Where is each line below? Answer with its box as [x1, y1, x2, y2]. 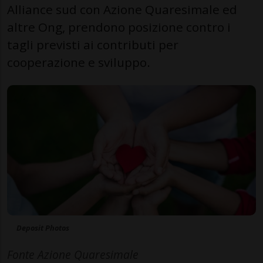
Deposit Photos [16, 222, 69, 234]
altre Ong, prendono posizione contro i [7, 18, 231, 35]
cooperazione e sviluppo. [7, 53, 150, 70]
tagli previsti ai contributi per [7, 36, 178, 53]
